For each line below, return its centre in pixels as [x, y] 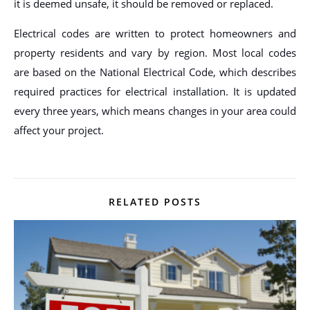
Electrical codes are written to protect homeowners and [155, 33]
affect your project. [59, 130]
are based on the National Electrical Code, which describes [155, 72]
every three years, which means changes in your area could [155, 110]
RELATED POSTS [155, 201]
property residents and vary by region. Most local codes [155, 52]
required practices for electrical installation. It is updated [155, 91]
